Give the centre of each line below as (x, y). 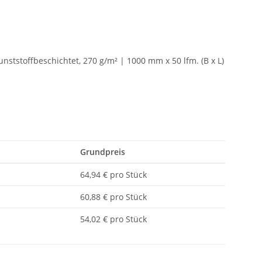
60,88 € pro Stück (113, 197)
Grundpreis (103, 152)
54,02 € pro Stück (113, 219)
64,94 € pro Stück (113, 175)
